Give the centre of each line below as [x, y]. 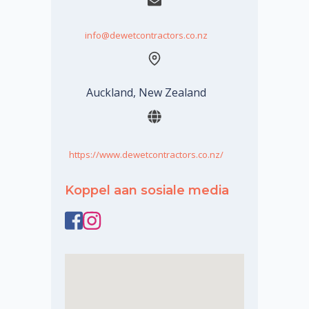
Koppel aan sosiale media [147, 190]
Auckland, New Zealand [146, 92]
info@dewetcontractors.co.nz [146, 35]
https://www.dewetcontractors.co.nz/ [146, 154]
